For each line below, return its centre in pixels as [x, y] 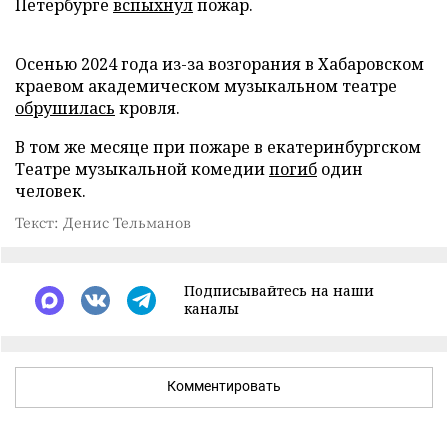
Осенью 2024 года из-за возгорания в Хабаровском [219, 64]
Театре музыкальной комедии [142, 169]
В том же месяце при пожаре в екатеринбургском [218, 147]
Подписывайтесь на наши [279, 290]
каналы [211, 308]
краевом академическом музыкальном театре [206, 86]
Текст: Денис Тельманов [103, 222]
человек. [50, 191]
